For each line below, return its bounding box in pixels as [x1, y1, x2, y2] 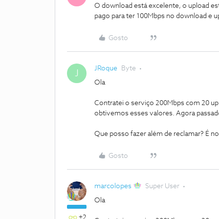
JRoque [94, 65, 117, 72]
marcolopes [94, 183, 131, 190]
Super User [145, 183, 180, 190]
